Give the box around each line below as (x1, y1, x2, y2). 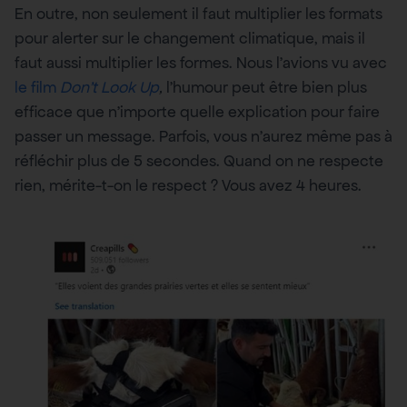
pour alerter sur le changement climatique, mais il (15, 27, 365, 48)
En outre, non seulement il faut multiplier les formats (15, 3, 382, 24)
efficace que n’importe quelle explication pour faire (15, 101, 380, 122)
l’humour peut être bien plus (163, 76, 367, 97)
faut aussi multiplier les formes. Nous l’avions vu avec (15, 52, 387, 73)
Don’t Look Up (60, 76, 159, 97)
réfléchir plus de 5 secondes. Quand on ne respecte (15, 150, 383, 171)
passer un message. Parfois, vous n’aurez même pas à (15, 125, 392, 146)
